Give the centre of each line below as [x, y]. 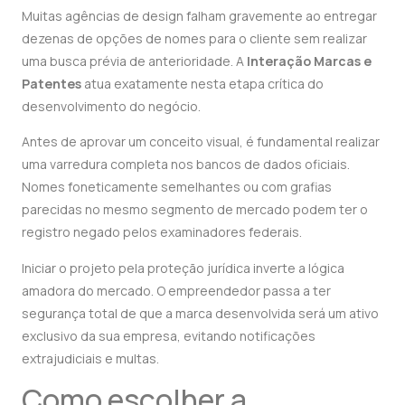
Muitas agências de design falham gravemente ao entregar [199, 15]
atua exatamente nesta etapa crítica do [202, 83]
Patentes [52, 83]
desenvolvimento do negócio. [111, 106]
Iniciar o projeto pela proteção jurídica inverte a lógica [183, 268]
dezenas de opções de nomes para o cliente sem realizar [194, 38]
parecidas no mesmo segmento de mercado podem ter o [195, 210]
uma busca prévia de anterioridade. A [134, 61]
